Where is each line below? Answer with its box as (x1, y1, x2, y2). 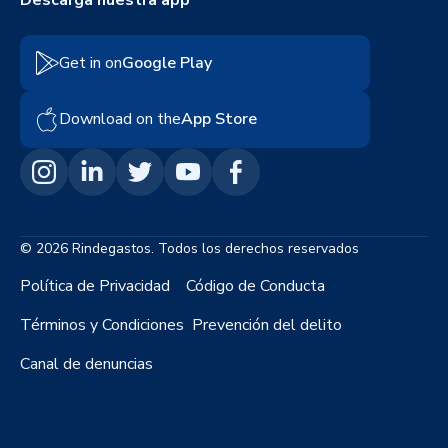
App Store (181, 108, 257, 131)
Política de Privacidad (20, 274, 170, 297)
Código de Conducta (186, 274, 325, 297)
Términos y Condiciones (20, 313, 184, 336)
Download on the (59, 108, 181, 131)
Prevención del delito (192, 313, 346, 336)
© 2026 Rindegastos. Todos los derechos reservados (20, 238, 359, 258)
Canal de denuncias (20, 352, 157, 375)
